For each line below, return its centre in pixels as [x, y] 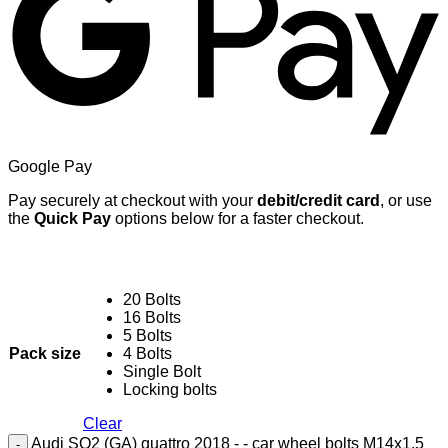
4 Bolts [147, 353]
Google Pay [50, 166]
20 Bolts [152, 299]
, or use [406, 200]
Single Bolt [162, 371]
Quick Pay [70, 218]
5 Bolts [147, 335]
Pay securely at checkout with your [132, 200]
